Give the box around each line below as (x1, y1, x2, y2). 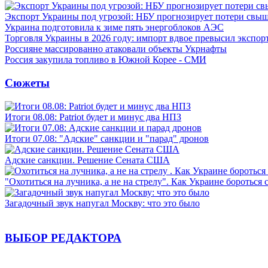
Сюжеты (5, 76, 50, 89)
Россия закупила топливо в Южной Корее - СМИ (5, 54, 206, 65)
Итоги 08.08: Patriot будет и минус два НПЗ (5, 111, 181, 122)
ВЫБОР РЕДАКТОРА (5, 232, 121, 245)
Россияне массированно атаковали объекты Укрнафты (5, 44, 227, 54)
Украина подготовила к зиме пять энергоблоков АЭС (5, 22, 224, 33)
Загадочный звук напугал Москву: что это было (5, 197, 200, 208)
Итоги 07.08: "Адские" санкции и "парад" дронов (5, 133, 209, 144)
